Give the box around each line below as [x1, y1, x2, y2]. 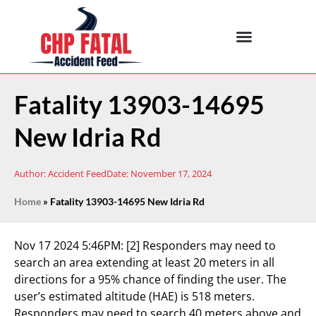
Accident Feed [46, 167, 107, 180]
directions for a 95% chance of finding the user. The [14, 272, 286, 287]
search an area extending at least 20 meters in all [14, 255, 274, 270]
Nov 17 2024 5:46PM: [14, 238, 126, 253]
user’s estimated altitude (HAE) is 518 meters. [14, 288, 255, 304]
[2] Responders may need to [126, 238, 276, 253]
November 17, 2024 [130, 167, 212, 180]
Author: [14, 167, 46, 180]
